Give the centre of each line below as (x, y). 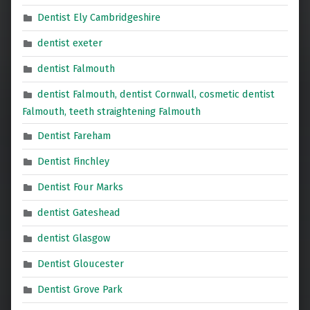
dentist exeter (70, 43)
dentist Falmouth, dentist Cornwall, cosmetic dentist (156, 94)
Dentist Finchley (74, 162)
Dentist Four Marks (81, 187)
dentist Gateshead (79, 213)
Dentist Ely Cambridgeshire (99, 18)
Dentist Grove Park (80, 290)
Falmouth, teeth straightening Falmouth (111, 111)
